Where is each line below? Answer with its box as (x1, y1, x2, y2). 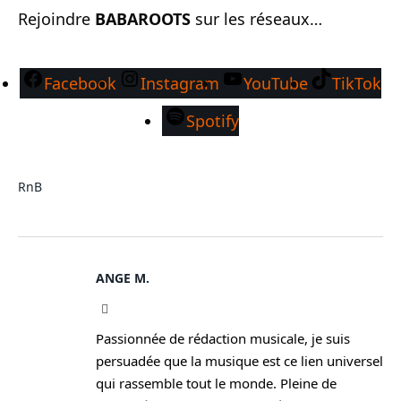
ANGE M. (96, 269, 149, 287)
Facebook (44, 73, 116, 95)
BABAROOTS (95, 8, 191, 30)
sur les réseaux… (191, 8, 322, 30)
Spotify (186, 110, 239, 132)
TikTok (332, 73, 381, 95)
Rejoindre (18, 8, 95, 30)
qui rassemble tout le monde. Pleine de (96, 374, 337, 393)
